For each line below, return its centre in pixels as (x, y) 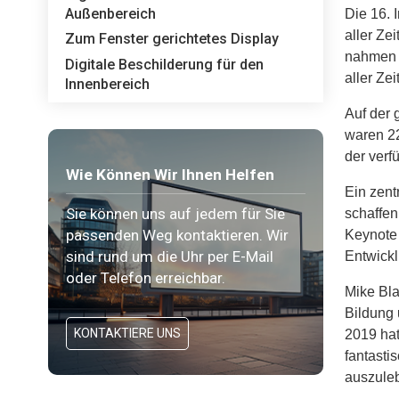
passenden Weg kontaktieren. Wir (177, 236)
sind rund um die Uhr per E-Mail (169, 257)
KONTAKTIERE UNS (127, 333)
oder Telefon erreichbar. (145, 278)
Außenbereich (111, 13)
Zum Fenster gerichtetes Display (172, 39)
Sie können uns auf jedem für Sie (175, 214)
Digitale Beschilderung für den (165, 64)
